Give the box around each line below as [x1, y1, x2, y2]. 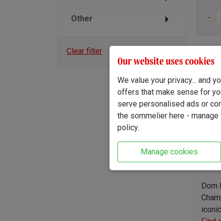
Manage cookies [141, 147, 198, 156]
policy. [117, 122, 139, 132]
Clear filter [67, 46, 102, 56]
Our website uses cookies [117, 54, 215, 68]
